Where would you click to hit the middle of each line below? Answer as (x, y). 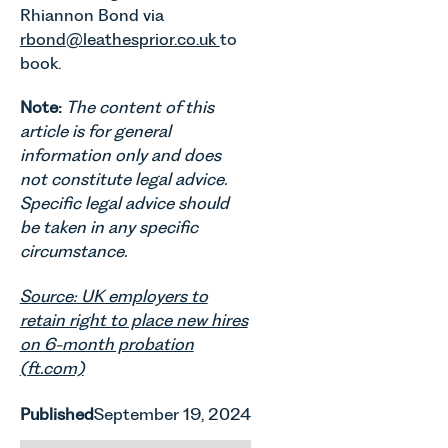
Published (56, 413)
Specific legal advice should (124, 203)
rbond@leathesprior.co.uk (119, 39)
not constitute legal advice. (123, 179)
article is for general (95, 131)
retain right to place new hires (133, 319)
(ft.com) (51, 367)
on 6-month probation (106, 343)
